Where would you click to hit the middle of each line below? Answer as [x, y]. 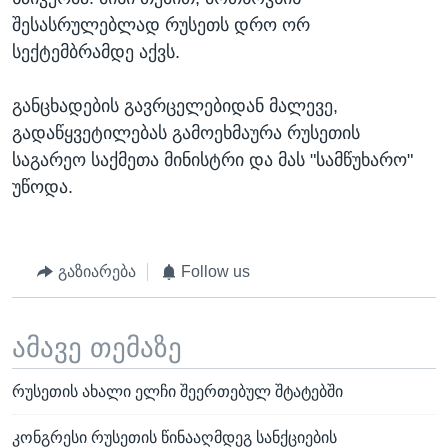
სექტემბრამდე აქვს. [96, 52]
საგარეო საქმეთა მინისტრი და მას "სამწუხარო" [212, 160]
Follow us [215, 272]
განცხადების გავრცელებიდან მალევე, [175, 106]
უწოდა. [42, 187]
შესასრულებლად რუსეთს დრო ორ [161, 25]
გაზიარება [96, 272]
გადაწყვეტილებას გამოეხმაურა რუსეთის [186, 133]
